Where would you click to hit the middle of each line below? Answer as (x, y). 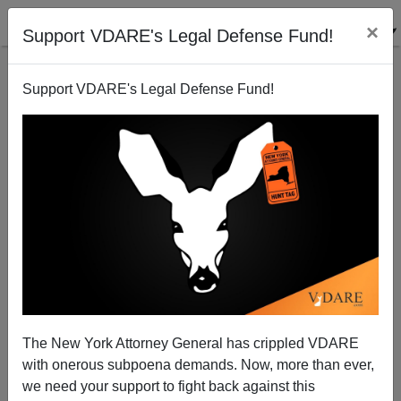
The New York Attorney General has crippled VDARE (191, 343)
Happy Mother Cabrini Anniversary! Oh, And (200, 290)
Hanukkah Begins (200, 307)
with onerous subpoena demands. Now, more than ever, (198, 364)
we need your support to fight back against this (169, 386)
